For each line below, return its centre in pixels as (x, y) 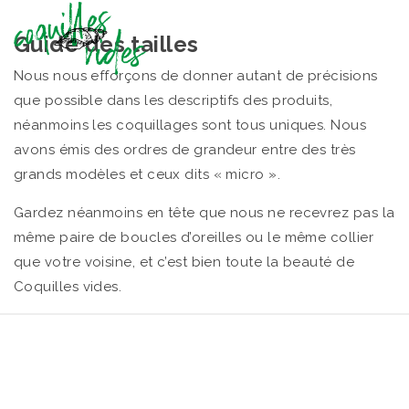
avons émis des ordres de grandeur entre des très (185, 149)
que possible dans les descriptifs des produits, (173, 100)
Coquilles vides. (68, 286)
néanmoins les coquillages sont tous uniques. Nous (190, 125)
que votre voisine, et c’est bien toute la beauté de (184, 262)
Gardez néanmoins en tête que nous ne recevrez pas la (204, 212)
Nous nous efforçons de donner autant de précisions (196, 75)
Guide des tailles (106, 44)
